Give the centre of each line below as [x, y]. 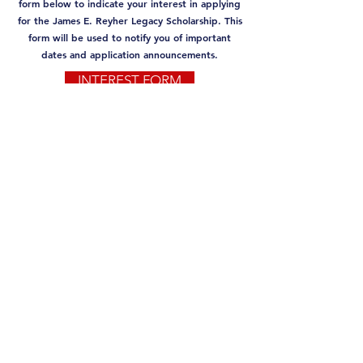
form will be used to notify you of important [130, 37]
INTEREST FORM [130, 80]
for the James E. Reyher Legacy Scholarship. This [130, 20]
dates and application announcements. [130, 54]
